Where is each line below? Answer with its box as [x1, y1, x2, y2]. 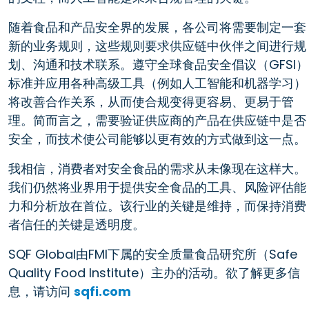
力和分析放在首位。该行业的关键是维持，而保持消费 [8, 197, 306, 215]
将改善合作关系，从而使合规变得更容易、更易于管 [8, 92, 294, 110]
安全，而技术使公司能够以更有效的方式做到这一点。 [8, 130, 306, 148]
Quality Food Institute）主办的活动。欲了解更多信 [8, 263, 300, 281]
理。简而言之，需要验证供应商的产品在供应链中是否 [8, 111, 306, 129]
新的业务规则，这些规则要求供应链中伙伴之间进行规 [8, 37, 306, 54]
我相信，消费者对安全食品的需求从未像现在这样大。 [8, 159, 306, 177]
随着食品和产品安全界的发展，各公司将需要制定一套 [8, 18, 306, 36]
